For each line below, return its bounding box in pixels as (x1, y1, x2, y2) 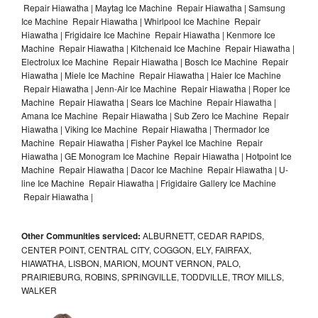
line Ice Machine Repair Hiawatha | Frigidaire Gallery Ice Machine (21, 176, 276, 189)
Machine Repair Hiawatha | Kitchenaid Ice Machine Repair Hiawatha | (21, 41, 295, 54)
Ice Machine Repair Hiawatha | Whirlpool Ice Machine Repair (21, 14, 261, 27)
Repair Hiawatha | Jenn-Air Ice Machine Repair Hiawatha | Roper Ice (21, 82, 290, 94)
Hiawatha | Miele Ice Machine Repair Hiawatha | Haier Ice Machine (21, 68, 281, 81)
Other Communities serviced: (21, 229, 141, 242)
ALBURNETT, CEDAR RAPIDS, (141, 229, 264, 241)
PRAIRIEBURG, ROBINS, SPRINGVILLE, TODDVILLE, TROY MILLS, (21, 270, 284, 283)
